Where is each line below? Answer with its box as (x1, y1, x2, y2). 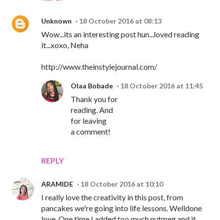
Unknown (41, 17, 72, 26)
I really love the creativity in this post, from (41, 192, 183, 202)
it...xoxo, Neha (41, 40, 88, 50)
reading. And (71, 105, 113, 115)
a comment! (71, 127, 110, 137)
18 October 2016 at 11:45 (120, 82, 203, 90)
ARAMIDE (41, 180, 73, 189)
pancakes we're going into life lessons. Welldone (41, 203, 202, 213)
